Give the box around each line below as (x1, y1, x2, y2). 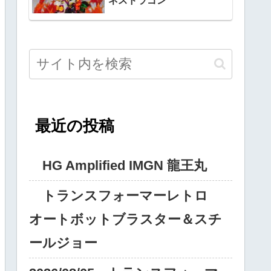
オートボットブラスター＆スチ (29, 212, 222, 227)
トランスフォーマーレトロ (29, 188, 221, 204)
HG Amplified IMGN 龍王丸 (29, 158, 207, 174)
